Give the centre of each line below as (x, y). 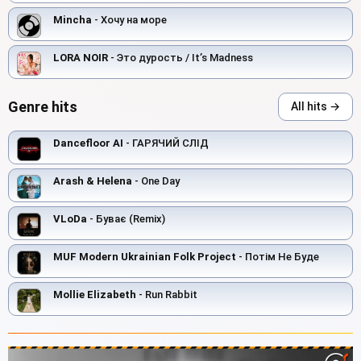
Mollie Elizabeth (95, 295)
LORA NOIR (81, 58)
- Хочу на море (129, 20)
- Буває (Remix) (126, 219)
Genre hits (43, 107)
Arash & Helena (93, 181)
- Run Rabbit (167, 295)
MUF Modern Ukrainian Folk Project (145, 257)
